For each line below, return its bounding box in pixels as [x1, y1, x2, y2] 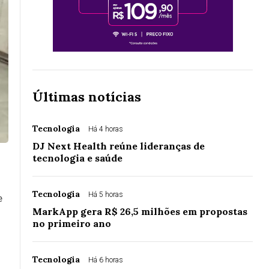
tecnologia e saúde [32, 152, 122, 165]
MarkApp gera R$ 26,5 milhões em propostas [32, 205, 247, 218]
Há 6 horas [88, 256, 123, 265]
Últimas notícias [32, 88, 141, 106]
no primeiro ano [32, 217, 111, 230]
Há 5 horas [88, 190, 123, 199]
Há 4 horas [88, 125, 123, 134]
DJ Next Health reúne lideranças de [32, 140, 205, 153]
